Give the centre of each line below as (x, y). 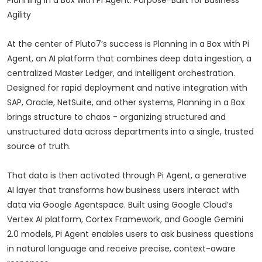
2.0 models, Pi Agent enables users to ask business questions (130, 234)
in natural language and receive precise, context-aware (121, 249)
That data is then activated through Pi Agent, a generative (127, 176)
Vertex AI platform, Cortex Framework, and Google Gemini (125, 220)
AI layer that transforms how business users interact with (123, 190)
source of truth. (39, 146)
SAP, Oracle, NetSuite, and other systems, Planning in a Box (126, 103)
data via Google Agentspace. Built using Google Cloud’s (120, 205)
